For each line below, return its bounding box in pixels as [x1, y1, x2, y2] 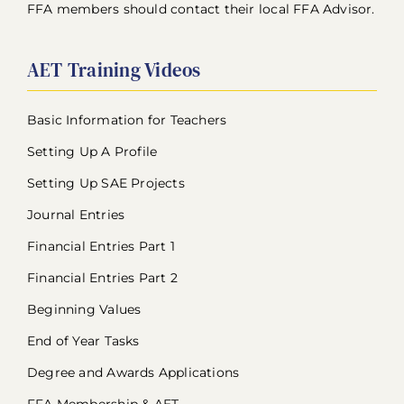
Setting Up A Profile [26, 142, 158, 160]
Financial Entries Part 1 [26, 237, 176, 254]
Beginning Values [26, 300, 142, 317]
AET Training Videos [26, 56, 201, 83]
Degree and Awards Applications [26, 363, 240, 381]
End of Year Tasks [26, 332, 140, 349]
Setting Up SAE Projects [26, 174, 185, 191]
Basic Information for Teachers [26, 111, 227, 128]
